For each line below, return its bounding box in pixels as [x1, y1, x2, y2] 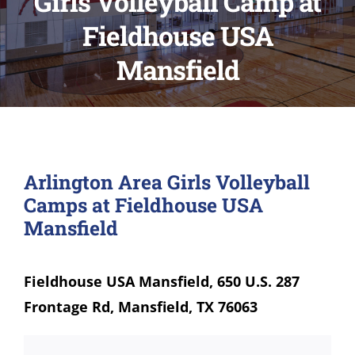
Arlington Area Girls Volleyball [23, 169, 310, 196]
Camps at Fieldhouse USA [23, 192, 263, 219]
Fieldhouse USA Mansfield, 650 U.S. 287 [23, 272, 300, 292]
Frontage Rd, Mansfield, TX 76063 [23, 297, 258, 317]
